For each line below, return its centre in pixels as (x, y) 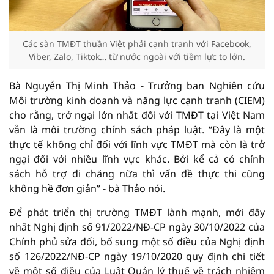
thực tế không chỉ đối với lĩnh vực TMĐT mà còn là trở (137, 145)
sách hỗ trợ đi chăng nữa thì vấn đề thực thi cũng (137, 174)
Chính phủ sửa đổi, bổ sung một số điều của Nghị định (137, 242)
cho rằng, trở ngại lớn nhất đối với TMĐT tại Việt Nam (137, 115)
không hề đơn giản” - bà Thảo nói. (87, 189)
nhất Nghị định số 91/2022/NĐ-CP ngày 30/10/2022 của (137, 227)
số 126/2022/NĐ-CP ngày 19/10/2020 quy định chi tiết (137, 257)
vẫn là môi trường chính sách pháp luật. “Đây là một (137, 130)
